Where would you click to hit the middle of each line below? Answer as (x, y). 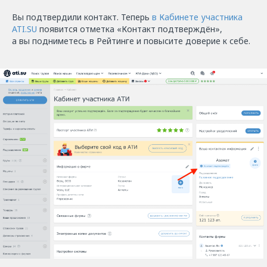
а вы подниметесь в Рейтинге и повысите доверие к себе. (131, 41)
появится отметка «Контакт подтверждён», (130, 29)
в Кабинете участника (197, 17)
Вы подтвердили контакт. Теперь (82, 17)
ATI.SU (24, 29)
